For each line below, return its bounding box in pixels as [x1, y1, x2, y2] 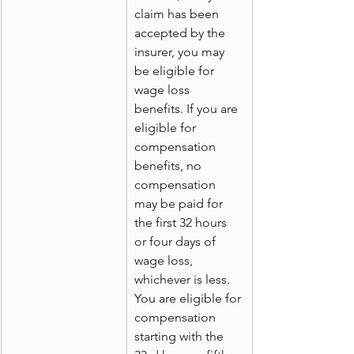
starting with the [134, 329, 227, 345]
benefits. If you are [134, 101, 241, 117]
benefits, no [134, 158, 205, 174]
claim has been [134, 6, 222, 22]
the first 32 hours [134, 215, 230, 231]
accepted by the [134, 25, 228, 41]
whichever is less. [134, 272, 233, 288]
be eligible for [134, 63, 217, 79]
